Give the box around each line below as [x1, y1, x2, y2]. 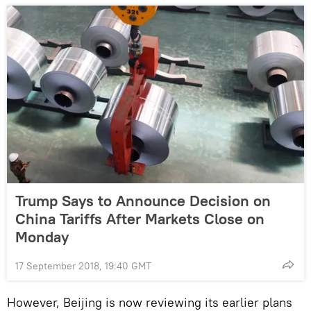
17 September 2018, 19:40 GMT [15, 259, 151, 272]
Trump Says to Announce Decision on [15, 190, 271, 210]
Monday [15, 226, 69, 246]
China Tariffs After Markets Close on [15, 208, 264, 228]
